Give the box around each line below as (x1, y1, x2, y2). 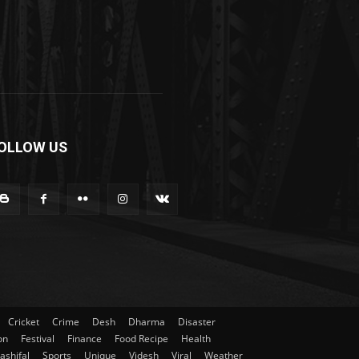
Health (181, 331, 211, 345)
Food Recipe (115, 331, 168, 345)
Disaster (178, 314, 216, 329)
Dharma (128, 314, 165, 329)
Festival (21, 331, 54, 345)
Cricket (8, 314, 39, 329)
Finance (67, 331, 102, 345)
